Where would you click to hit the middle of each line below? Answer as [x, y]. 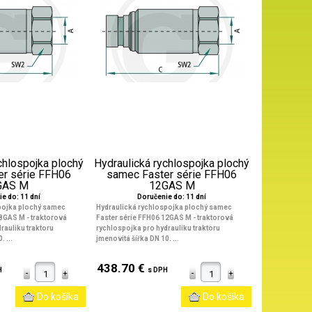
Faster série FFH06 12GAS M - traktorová [164, 218]
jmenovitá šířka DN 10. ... [137, 239]
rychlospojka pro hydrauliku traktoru [158, 228]
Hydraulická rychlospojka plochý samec [164, 207]
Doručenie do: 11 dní [172, 197]
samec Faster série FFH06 [172, 174]
